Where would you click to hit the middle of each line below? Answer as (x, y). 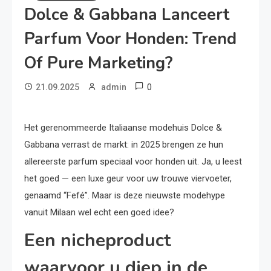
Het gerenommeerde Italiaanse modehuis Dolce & (123, 128)
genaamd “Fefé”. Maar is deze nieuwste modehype (125, 196)
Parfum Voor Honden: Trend (130, 39)
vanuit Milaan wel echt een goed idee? (99, 213)
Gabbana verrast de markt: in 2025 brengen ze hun (124, 145)
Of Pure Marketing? (99, 64)
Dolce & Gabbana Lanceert (127, 15)
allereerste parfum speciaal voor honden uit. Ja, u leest (133, 162)
